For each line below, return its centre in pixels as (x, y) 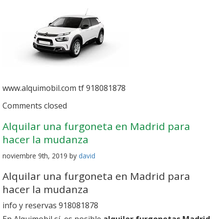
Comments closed (35, 106)
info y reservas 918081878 (50, 206)
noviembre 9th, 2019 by (41, 156)
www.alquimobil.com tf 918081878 (64, 88)
